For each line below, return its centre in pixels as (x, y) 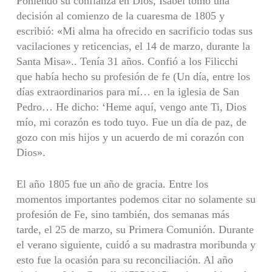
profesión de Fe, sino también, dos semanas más (123, 214)
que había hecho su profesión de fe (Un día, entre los (133, 76)
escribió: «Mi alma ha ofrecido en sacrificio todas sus (134, 31)
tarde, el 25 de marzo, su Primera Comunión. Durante (135, 229)
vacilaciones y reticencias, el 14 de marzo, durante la (133, 46)
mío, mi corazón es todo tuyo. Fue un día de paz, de (131, 122)
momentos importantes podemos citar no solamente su (136, 199)
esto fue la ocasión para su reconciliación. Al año (124, 260)
